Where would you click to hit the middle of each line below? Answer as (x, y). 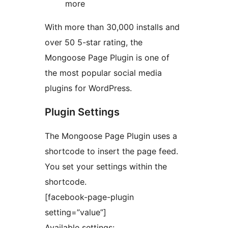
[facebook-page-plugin (89, 197)
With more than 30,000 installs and (112, 27)
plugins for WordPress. (88, 88)
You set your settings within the (106, 166)
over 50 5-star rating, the (94, 42)
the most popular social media (103, 73)
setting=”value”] (76, 212)
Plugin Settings (82, 112)
